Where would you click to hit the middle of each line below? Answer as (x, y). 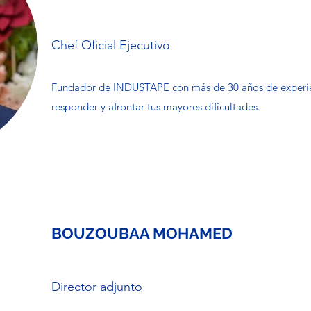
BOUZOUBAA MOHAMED (142, 233)
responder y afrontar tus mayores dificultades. (156, 107)
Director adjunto (97, 287)
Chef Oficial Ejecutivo (111, 45)
